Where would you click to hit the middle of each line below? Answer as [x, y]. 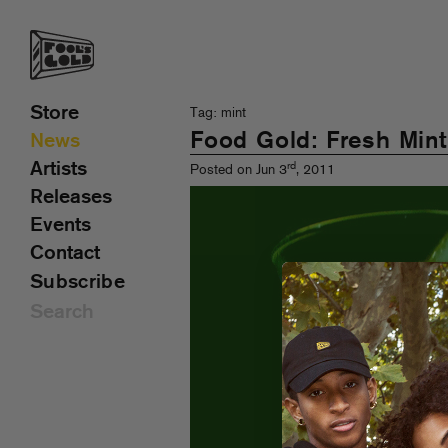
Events [60, 226]
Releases [71, 198]
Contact [65, 254]
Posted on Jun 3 [238, 170]
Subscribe [77, 283]
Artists [58, 170]
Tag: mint [218, 113]
